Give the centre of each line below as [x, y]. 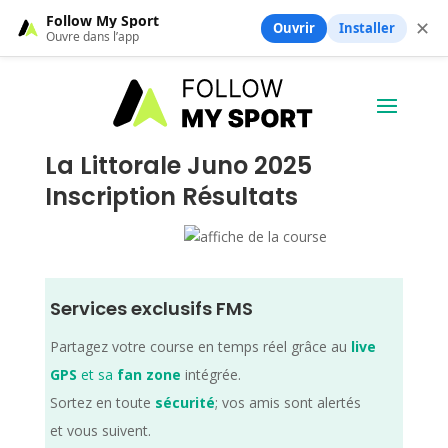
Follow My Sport [102, 20]
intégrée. [210, 374]
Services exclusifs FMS [151, 308]
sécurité [184, 402]
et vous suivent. [100, 430]
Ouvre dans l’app [92, 36]
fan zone [148, 374]
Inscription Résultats [171, 196]
